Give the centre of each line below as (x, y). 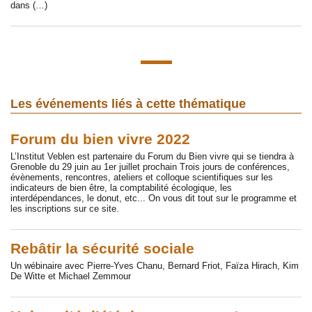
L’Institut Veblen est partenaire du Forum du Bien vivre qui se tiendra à (152, 156)
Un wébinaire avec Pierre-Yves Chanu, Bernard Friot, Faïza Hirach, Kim (155, 265)
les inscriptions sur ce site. (65, 208)
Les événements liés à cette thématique (128, 104)
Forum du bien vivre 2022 (100, 140)
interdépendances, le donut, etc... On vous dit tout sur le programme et (154, 198)
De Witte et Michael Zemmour (71, 276)
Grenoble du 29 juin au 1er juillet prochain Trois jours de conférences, (150, 166)
